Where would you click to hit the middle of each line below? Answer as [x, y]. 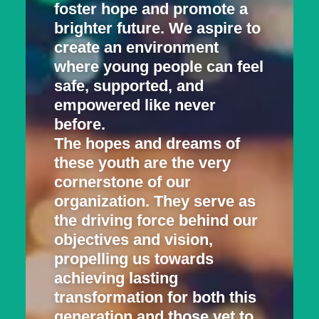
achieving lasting [116, 278]
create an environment [136, 47]
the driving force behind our [156, 220]
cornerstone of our [122, 182]
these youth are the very [142, 163]
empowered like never [135, 105]
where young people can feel [159, 67]
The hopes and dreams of [147, 143]
